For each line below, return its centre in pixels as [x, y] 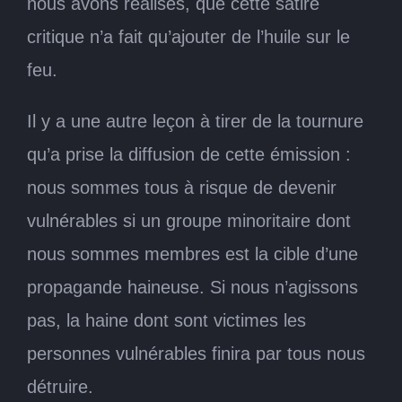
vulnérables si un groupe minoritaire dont [189, 220]
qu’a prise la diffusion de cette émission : [189, 154]
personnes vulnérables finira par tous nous [196, 353]
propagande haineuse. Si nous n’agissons [192, 287]
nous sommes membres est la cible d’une [192, 253]
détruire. [60, 386]
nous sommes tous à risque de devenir [182, 187]
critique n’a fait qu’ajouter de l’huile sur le [188, 36]
